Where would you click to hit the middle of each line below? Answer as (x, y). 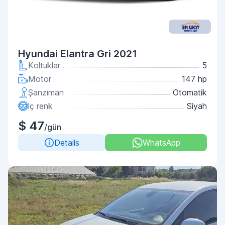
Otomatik (190, 92)
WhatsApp (161, 143)
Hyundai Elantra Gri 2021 (78, 54)
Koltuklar (44, 65)
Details (67, 143)
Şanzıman (46, 92)
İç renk (40, 106)
